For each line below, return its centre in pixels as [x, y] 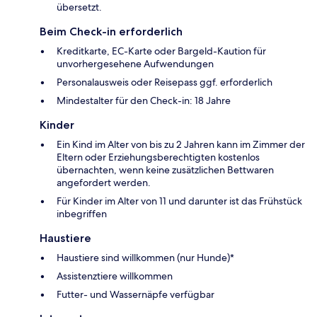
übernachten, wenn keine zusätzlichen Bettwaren [165, 169]
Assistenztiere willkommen [115, 276]
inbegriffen [82, 213]
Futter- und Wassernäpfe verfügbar [136, 294]
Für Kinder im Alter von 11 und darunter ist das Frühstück [179, 201]
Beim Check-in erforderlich [111, 31]
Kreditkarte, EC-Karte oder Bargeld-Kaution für [161, 51]
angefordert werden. [104, 182]
